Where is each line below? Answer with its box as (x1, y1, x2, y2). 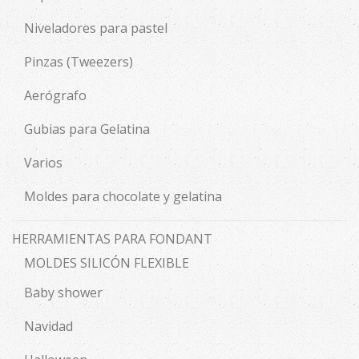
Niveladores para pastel (24, 19, 167, 38)
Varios (24, 154, 63, 172)
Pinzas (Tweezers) (24, 53, 133, 71)
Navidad (24, 317, 73, 336)
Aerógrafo (24, 87, 87, 105)
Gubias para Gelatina (24, 120, 150, 139)
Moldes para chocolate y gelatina (24, 188, 222, 206)
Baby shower (24, 284, 103, 302)
